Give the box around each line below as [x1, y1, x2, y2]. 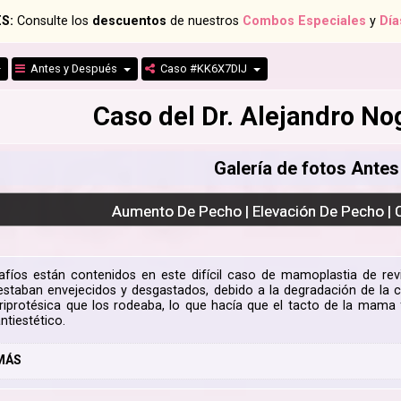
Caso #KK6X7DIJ [155, 62, 251, 76]
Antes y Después [25, 62, 121, 76]
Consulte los [13, 13, 92, 29]
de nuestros [166, 13, 243, 29]
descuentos [92, 13, 166, 29]
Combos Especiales [243, 13, 366, 29]
